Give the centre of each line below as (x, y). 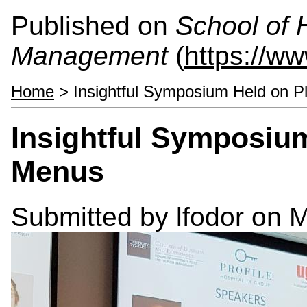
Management (89, 56)
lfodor (210, 217)
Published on (93, 26)
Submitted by (94, 217)
